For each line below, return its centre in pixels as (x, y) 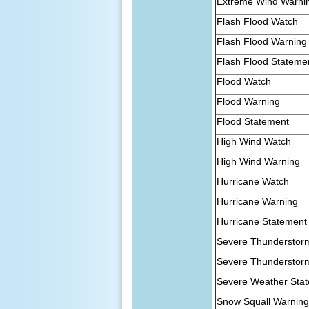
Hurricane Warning (258, 201)
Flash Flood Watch (258, 21)
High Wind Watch (254, 141)
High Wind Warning (259, 161)
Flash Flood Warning (262, 41)
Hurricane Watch (253, 181)
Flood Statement (253, 121)
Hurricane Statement (262, 221)
